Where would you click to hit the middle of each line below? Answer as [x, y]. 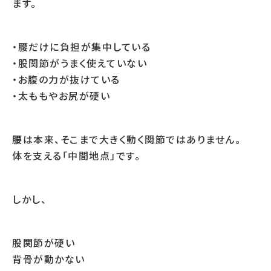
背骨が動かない [49, 259]
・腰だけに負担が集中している [81, 47]
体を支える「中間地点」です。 [76, 155]
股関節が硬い [44, 243]
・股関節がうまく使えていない [80, 63]
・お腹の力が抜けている [66, 79]
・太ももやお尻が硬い [61, 96]
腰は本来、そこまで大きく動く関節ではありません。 [126, 139]
